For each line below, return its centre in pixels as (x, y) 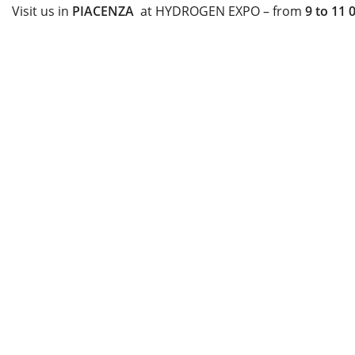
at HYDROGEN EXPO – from (221, 11)
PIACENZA (105, 11)
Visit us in (42, 11)
